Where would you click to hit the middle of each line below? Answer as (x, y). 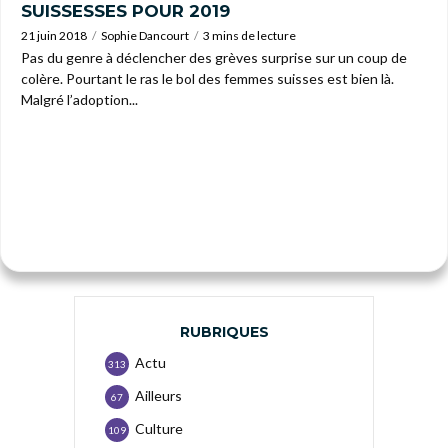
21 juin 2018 (54, 35)
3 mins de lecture (249, 35)
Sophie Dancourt (145, 35)
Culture (159, 428)
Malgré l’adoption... (79, 99)
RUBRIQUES (224, 332)
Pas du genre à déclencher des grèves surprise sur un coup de (214, 57)
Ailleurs (158, 395)
